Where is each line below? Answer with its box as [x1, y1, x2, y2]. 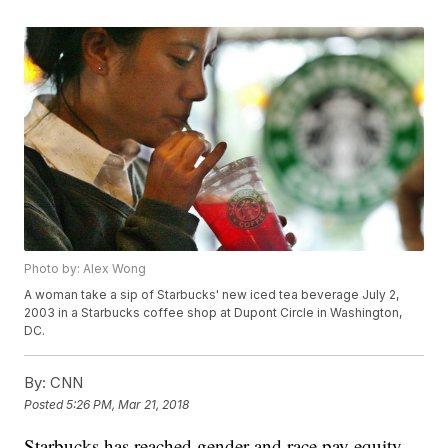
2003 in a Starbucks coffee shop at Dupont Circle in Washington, [24, 305, 403, 321]
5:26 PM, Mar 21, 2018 [66, 396, 190, 412]
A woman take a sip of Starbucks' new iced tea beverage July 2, [24, 287, 400, 303]
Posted [24, 396, 67, 412]
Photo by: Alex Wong [24, 261, 147, 277]
